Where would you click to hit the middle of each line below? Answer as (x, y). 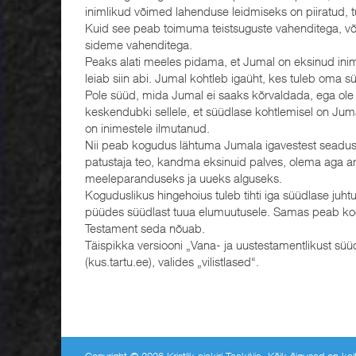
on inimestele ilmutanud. (147, 128)
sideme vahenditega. (139, 44)
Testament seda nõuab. (145, 228)
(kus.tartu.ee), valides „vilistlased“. (172, 261)
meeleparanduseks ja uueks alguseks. (184, 178)
